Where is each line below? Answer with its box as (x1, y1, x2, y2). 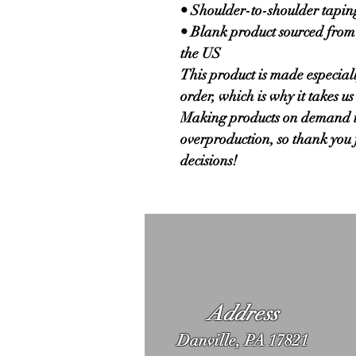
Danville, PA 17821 (177, 330, 309, 350)
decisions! (180, 151, 238, 169)
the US (180, 44, 221, 62)
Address (207, 300, 279, 327)
